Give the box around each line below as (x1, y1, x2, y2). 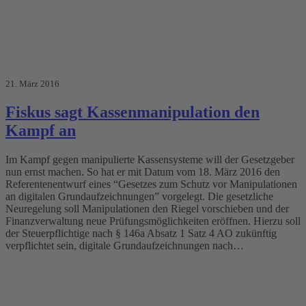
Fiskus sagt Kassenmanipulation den (5, 102, 260, 121)
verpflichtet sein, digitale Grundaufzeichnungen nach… (5, 239, 244, 251)
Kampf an (5, 121, 76, 139)
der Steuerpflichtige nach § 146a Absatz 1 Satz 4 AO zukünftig (5, 227, 277, 239)
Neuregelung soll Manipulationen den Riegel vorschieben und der (5, 202, 289, 214)
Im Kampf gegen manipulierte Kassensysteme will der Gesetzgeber (5, 153, 294, 165)
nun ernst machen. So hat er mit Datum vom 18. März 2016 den (5, 165, 280, 178)
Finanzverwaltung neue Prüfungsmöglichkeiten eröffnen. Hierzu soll (5, 214, 301, 227)
